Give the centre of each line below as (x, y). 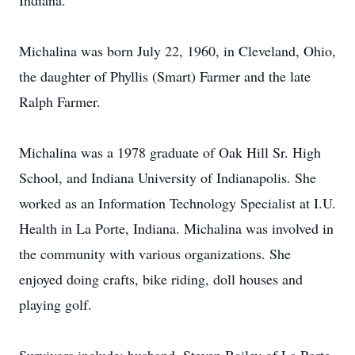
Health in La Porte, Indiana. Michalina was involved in (176, 228)
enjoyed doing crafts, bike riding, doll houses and (161, 279)
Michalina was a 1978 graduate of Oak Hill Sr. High (170, 152)
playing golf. (55, 304)
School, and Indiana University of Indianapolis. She (168, 177)
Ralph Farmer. (60, 101)
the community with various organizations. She (155, 254)
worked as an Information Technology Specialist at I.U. (177, 203)
